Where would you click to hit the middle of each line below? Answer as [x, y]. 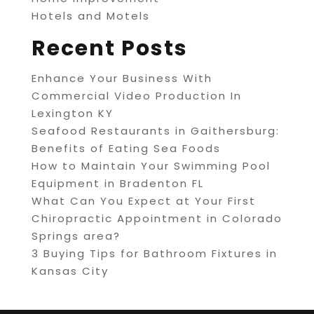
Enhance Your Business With [122, 78]
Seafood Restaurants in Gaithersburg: [155, 131]
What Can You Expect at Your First [143, 201]
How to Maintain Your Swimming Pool [151, 166]
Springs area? [76, 236]
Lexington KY [72, 114]
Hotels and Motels [90, 16]
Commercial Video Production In [136, 96]
